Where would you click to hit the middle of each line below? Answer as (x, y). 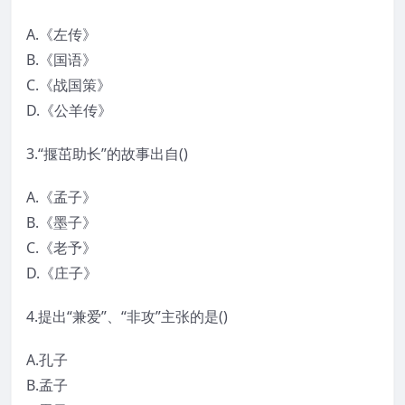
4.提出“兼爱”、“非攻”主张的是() (127, 317)
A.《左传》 (61, 35)
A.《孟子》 (61, 198)
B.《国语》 (61, 60)
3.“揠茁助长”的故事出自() (107, 154)
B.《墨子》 (61, 223)
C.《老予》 (61, 248)
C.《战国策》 (69, 85)
